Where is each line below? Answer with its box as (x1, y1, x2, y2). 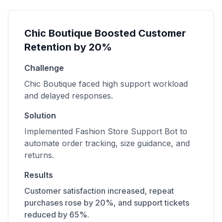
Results (24, 170, 53, 180)
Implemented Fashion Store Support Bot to (24, 126, 187, 136)
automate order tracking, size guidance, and (24, 138, 190, 148)
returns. (24, 150, 54, 160)
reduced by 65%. (24, 210, 89, 220)
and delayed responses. (24, 91, 113, 101)
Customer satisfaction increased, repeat (24, 186, 174, 196)
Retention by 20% (24, 41, 112, 53)
